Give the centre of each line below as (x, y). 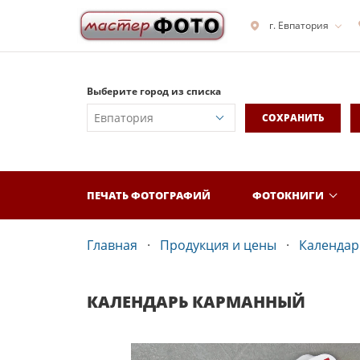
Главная (112, 245)
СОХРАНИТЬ (292, 118)
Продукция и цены (218, 245)
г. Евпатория (299, 25)
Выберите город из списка (154, 91)
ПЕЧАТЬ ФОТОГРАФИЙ (149, 195)
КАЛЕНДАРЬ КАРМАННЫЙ (196, 302)
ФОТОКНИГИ (288, 195)
